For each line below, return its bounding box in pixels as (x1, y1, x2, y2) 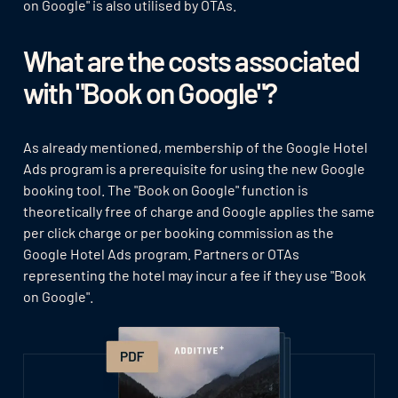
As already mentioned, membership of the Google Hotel (22, 138, 368, 155)
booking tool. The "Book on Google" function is (22, 180, 308, 198)
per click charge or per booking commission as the (22, 223, 334, 241)
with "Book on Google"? (22, 75, 277, 109)
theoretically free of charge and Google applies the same (22, 202, 375, 219)
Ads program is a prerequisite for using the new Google (22, 159, 365, 177)
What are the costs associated (22, 43, 360, 77)
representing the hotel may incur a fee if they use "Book (22, 266, 366, 283)
